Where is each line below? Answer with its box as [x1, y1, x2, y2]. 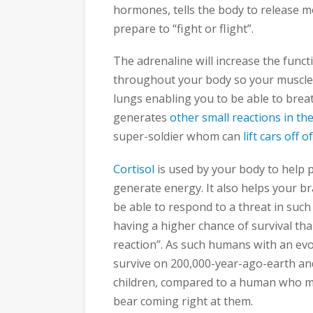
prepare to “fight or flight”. [113, 20, 254, 36]
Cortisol [113, 161, 154, 177]
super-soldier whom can [113, 129, 243, 145]
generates [113, 110, 170, 126]
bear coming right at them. [113, 293, 253, 309]
